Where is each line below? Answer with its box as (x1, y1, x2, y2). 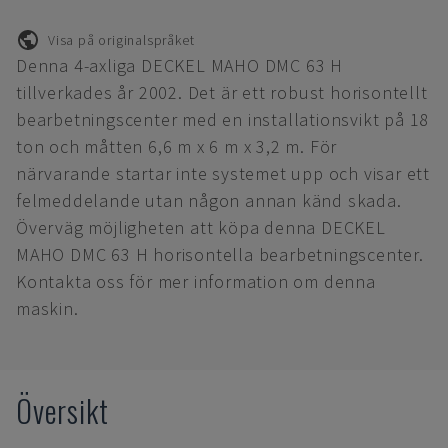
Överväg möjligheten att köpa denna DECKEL (16, 216, 386, 239)
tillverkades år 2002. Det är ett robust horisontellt (16, 81, 428, 104)
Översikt (16, 388, 109, 433)
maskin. (16, 297, 79, 320)
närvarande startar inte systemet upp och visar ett (16, 162, 430, 185)
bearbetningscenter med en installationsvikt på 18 (16, 108, 430, 131)
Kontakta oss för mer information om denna (16, 270, 376, 293)
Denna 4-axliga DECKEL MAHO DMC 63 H (16, 54, 343, 77)
